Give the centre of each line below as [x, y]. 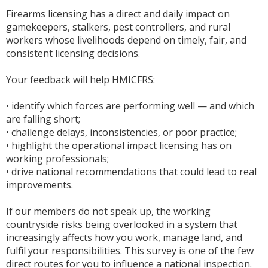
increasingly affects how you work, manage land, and [124, 237]
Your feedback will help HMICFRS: [80, 80]
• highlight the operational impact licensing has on [119, 145]
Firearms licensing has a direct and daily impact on [118, 14]
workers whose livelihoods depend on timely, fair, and [126, 40]
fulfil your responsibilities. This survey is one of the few [130, 251]
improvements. [39, 185]
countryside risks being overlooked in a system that [122, 224]
